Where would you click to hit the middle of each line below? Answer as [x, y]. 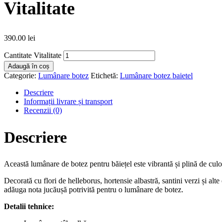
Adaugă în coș [29, 66]
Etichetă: [105, 75]
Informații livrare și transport [68, 101]
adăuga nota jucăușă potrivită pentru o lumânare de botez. [94, 190]
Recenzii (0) [43, 110]
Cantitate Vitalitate [33, 55]
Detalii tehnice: [29, 207]
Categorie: [21, 75]
